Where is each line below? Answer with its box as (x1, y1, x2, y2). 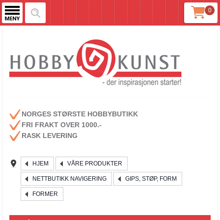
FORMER (32, 191, 58, 197)
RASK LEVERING (22, 132, 78, 139)
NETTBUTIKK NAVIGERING (32, 175, 107, 182)
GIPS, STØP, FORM (125, 175, 177, 182)
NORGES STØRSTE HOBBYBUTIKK (22, 110, 138, 118)
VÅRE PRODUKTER (67, 160, 123, 167)
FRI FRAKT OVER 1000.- (22, 121, 102, 129)
